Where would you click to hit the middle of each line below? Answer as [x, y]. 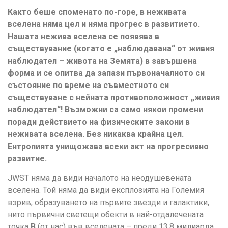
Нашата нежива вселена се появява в [83, 36]
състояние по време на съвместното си [88, 85]
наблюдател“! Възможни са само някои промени [105, 109]
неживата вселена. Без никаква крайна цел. [96, 134]
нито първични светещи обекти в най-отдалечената [106, 215]
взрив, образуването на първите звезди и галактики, [108, 203]
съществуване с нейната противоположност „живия [114, 97]
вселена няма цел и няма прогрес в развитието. [104, 24]
